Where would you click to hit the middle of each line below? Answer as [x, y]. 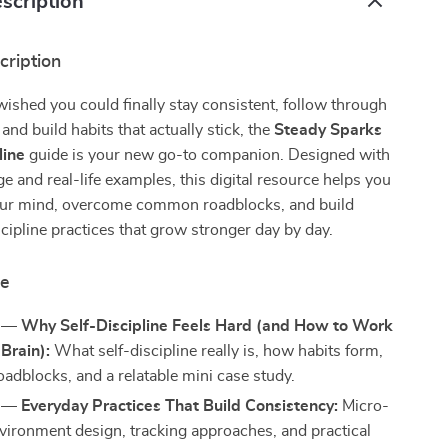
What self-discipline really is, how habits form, [217, 351]
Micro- [364, 406]
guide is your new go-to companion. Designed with [208, 155]
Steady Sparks [328, 130]
